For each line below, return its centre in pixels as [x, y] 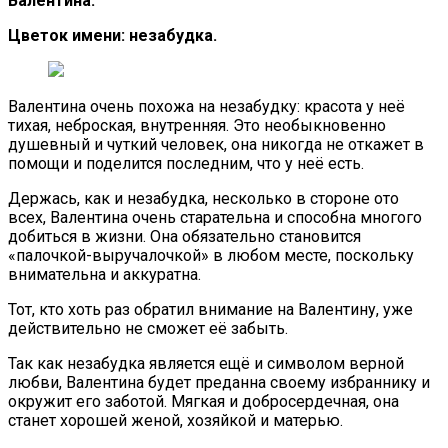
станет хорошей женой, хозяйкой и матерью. [175, 420]
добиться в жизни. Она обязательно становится [184, 236]
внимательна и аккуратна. [104, 274]
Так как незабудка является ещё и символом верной [206, 363]
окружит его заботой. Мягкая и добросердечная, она [203, 401]
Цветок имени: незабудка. [112, 35]
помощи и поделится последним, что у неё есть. [186, 163]
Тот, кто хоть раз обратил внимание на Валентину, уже [210, 309]
